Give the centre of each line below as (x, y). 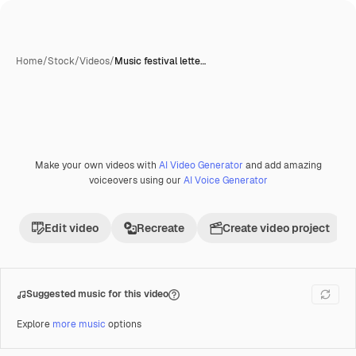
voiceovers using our (136, 180)
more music (79, 324)
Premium (54, 170)
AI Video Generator (201, 165)
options (124, 324)
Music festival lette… (160, 61)
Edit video (72, 228)
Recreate (161, 228)
